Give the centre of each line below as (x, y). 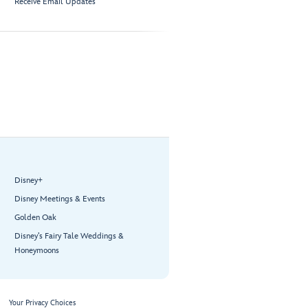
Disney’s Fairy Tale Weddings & (69, 236)
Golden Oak (35, 218)
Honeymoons (37, 251)
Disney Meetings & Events (60, 199)
